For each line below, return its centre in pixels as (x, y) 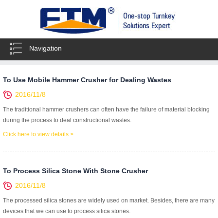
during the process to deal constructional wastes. (67, 120)
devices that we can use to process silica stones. (67, 211)
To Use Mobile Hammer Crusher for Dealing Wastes (87, 80)
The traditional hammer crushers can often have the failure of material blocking (106, 109)
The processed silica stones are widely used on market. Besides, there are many (109, 200)
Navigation (45, 48)
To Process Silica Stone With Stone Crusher (75, 171)
